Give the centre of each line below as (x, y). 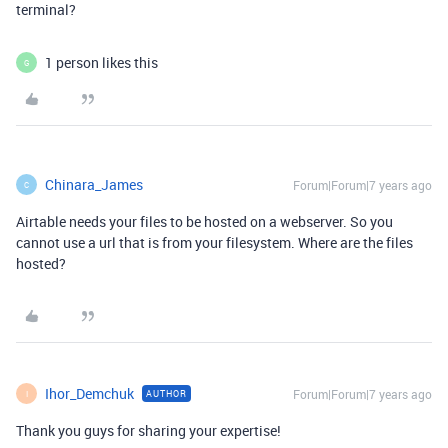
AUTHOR (166, 393)
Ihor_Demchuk (89, 393)
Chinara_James (94, 184)
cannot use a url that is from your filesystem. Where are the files (214, 242)
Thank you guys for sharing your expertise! (148, 430)
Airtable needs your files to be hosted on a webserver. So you (204, 221)
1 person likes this (101, 62)
